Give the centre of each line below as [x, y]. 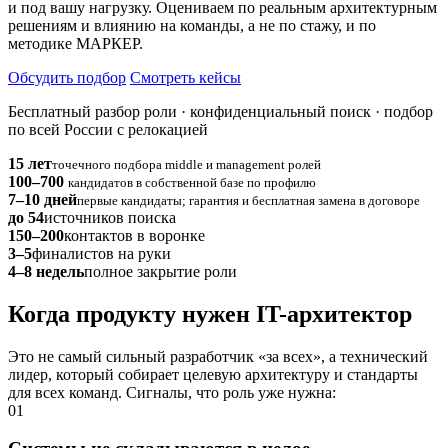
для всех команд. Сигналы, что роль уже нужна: [172, 392]
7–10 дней [42, 199]
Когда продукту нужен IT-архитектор [210, 313]
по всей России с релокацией [108, 129]
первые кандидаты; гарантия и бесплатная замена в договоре [248, 200]
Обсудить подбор [67, 77]
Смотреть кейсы [185, 77]
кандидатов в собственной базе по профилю [192, 182]
